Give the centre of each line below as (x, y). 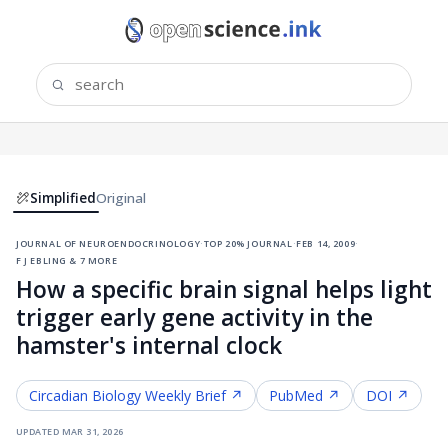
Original (121, 197)
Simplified (63, 197)
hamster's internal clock (149, 345)
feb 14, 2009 (326, 241)
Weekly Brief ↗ (192, 395)
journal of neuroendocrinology (108, 241)
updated (38, 430)
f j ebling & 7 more (67, 258)
